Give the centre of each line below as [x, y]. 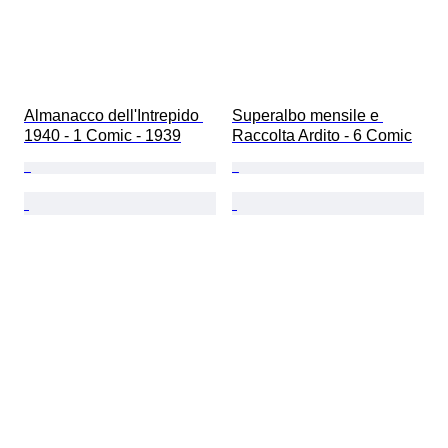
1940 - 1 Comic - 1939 [102, 135]
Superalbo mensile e [307, 115]
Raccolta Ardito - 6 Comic [322, 135]
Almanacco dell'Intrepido [113, 115]
